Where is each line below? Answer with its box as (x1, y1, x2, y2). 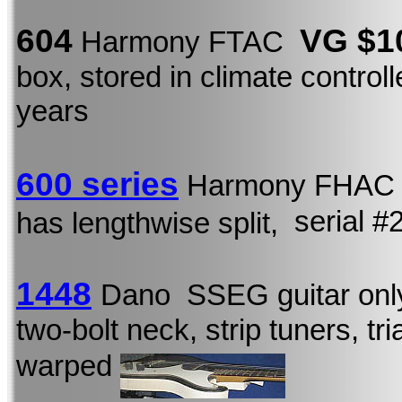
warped (16, 349, 120, 383)
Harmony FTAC (73, 25, 300, 59)
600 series (16, 164, 179, 203)
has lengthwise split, (16, 206, 294, 240)
